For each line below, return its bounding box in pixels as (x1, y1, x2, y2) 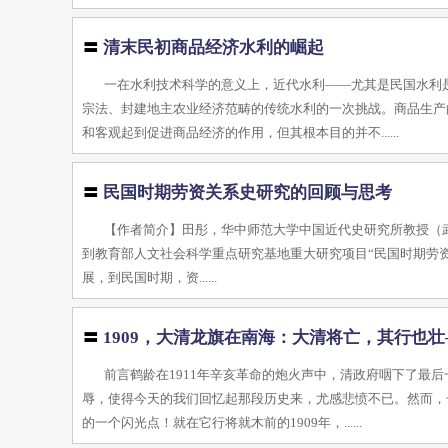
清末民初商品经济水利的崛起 (103, 38, 325, 57)
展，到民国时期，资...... (82, 270, 218, 285)
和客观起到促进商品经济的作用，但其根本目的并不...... (82, 125, 400, 140)
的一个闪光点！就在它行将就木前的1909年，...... (82, 415, 363, 430)
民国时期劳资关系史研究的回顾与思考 (103, 183, 393, 202)
